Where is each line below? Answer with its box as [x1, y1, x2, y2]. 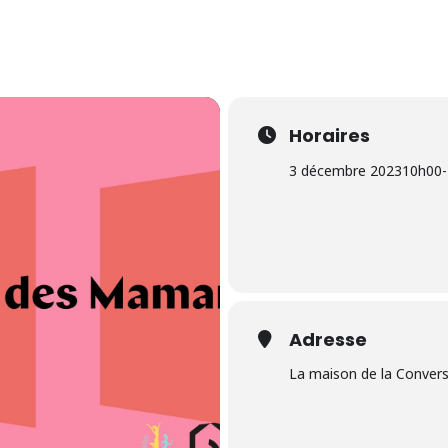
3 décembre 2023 [289, 161, 402, 181]
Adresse [289, 327, 367, 353]
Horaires [289, 123, 370, 149]
